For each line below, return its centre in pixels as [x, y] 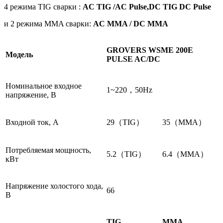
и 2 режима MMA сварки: [49, 23]
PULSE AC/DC [133, 59]
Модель [19, 54]
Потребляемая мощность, [48, 150]
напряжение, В [31, 95]
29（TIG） [125, 122]
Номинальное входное [44, 86]
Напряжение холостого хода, [54, 186]
